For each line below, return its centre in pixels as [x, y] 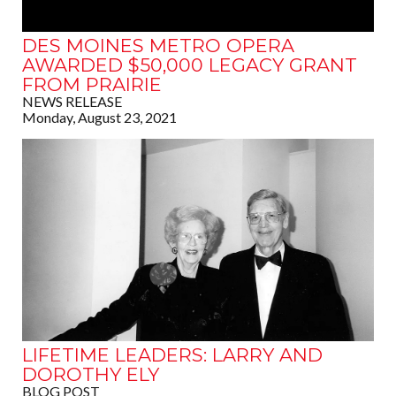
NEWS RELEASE [72, 102]
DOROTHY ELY [91, 375]
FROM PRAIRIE [92, 85]
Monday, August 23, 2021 [99, 118]
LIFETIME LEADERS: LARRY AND [172, 355]
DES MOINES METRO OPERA [158, 46]
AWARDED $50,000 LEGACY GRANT [190, 65]
